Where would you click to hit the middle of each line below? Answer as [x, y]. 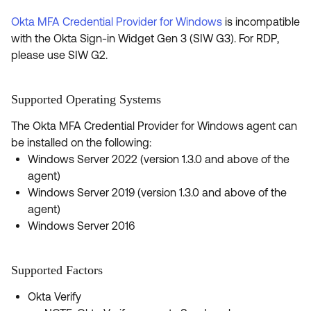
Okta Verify [54, 296]
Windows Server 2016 [81, 226]
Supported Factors [59, 270]
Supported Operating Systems [86, 99]
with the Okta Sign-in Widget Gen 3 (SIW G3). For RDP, [145, 38]
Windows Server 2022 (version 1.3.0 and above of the [159, 159]
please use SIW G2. [59, 55]
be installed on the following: [81, 142]
